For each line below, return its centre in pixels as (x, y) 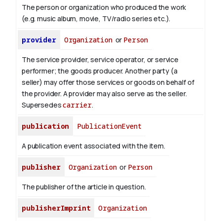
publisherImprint (56, 208)
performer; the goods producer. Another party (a (100, 71)
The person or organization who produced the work (104, 7)
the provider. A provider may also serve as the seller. (104, 94)
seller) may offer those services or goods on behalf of (108, 82)
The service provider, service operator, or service (100, 60)
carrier (77, 105)
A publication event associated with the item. (93, 146)
